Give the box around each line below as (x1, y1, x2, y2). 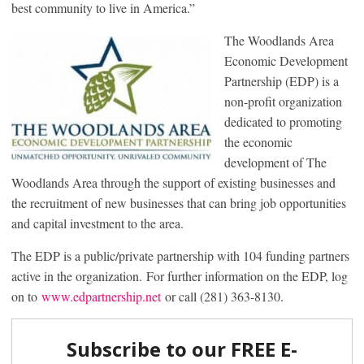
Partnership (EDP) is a (224, 71, 339, 89)
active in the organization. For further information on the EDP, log (11, 266, 348, 284)
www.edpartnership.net (41, 287, 161, 305)
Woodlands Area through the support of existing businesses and (11, 173, 336, 191)
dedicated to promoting (224, 112, 342, 130)
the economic (224, 132, 292, 150)
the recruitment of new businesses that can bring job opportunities (11, 193, 346, 211)
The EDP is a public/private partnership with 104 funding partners (11, 246, 349, 264)
